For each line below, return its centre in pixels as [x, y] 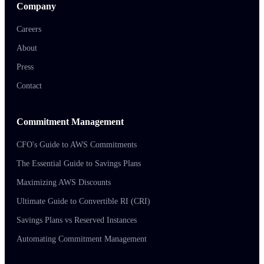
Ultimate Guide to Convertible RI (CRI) [83, 202]
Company [36, 6]
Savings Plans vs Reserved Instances [77, 220]
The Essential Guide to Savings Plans [79, 164]
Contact [29, 86]
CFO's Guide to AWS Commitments [77, 145]
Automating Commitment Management [82, 239]
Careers [29, 29]
